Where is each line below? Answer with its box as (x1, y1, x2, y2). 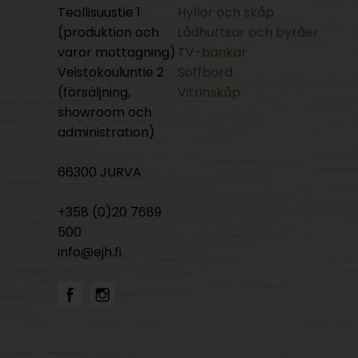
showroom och (58, 103, 152, 121)
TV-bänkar (177, 43, 247, 62)
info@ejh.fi (58, 243, 121, 261)
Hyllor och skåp (177, 3, 274, 22)
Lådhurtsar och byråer (177, 23, 319, 42)
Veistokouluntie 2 (58, 63, 164, 82)
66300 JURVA (58, 163, 141, 181)
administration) (58, 123, 155, 141)
